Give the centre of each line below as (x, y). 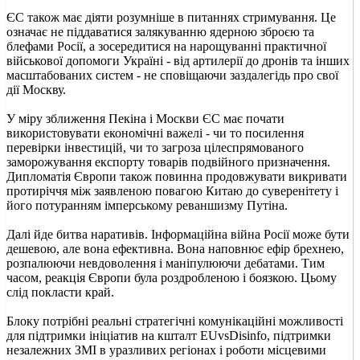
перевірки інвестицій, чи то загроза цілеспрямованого (155, 147)
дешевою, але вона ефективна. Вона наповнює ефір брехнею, (175, 248)
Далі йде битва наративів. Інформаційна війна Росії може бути (178, 234)
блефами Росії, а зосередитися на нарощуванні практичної (166, 46)
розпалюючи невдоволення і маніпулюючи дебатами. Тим (166, 263)
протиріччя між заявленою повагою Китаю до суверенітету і (172, 190)
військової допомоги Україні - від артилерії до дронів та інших (178, 60)
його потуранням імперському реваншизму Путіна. (147, 205)
